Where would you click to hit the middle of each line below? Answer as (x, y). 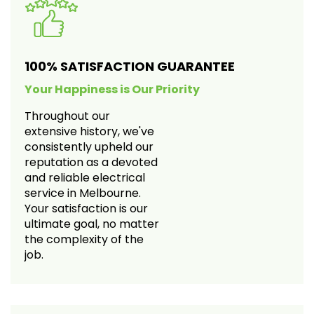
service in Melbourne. (83, 193)
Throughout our (67, 116)
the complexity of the (84, 239)
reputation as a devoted (91, 162)
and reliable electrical (85, 177)
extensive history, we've (89, 131)
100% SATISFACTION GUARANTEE (130, 66)
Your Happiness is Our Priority (112, 89)
